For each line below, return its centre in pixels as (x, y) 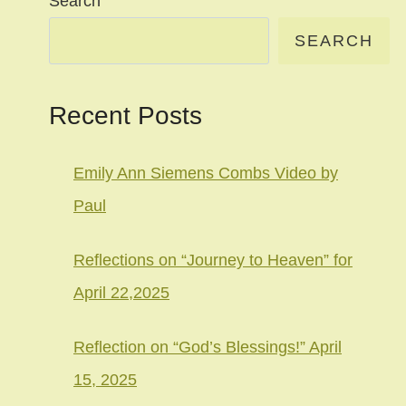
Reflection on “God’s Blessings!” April (208, 348)
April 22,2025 (121, 293)
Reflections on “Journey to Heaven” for (213, 261)
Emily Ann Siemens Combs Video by (206, 174)
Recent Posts (126, 116)
